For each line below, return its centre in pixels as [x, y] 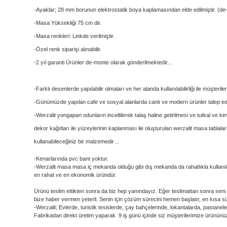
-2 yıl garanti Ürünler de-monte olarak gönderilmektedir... [103, 63]
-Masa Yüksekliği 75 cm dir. [68, 23]
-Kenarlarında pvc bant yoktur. [71, 159]
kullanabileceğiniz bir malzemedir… [77, 142]
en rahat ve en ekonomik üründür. [75, 175]
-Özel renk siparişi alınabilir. [68, 49]
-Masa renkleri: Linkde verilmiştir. [74, 36]
